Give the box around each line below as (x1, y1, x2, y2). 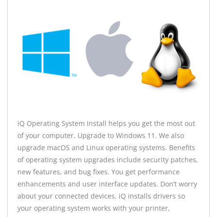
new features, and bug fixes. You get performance (17, 167, 180, 177)
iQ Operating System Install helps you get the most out (17, 119, 195, 128)
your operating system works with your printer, (17, 203, 170, 213)
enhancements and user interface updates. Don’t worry (17, 179, 197, 189)
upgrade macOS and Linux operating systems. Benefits (17, 143, 195, 153)
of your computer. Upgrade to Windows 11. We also (17, 131, 184, 140)
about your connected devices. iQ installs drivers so (17, 191, 185, 201)
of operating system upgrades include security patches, (17, 155, 198, 165)
